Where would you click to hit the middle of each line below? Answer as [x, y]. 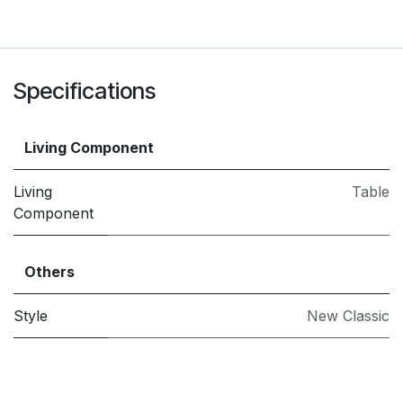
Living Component [89, 148]
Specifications [85, 91]
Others [49, 272]
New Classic [348, 316]
